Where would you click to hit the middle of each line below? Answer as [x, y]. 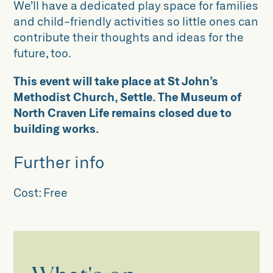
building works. [58, 128]
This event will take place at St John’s [116, 80]
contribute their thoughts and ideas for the [129, 37]
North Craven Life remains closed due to [123, 112]
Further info [59, 162]
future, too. [43, 53]
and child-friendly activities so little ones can [136, 21]
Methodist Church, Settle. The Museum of [128, 96]
